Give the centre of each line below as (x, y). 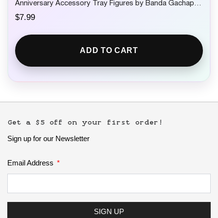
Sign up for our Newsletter (48, 138)
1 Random (32, 12)
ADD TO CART (109, 50)
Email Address (31, 163)
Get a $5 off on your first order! (85, 122)
